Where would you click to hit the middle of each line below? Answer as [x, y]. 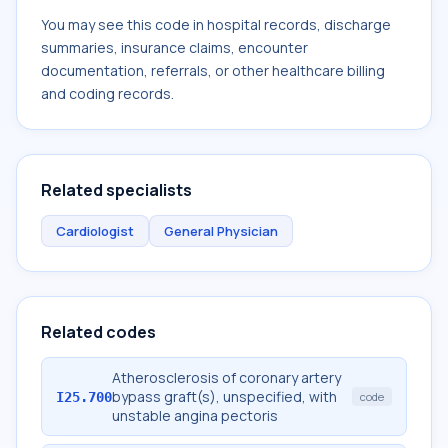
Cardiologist [95, 231]
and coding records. [107, 93]
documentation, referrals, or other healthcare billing [213, 70]
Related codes [98, 332]
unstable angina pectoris [195, 415]
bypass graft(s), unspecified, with [224, 396]
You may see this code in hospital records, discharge [216, 24]
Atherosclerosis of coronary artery [226, 377]
